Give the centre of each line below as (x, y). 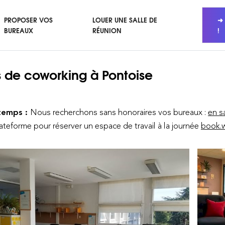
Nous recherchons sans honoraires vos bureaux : (119, 112)
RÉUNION (107, 30)
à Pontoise (122, 74)
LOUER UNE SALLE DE (125, 20)
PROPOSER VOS (28, 20)
